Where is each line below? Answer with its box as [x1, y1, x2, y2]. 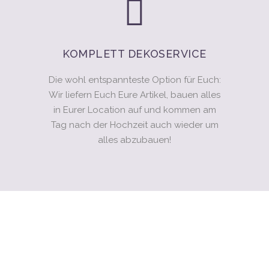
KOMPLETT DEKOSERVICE [62, 47, 207, 60]
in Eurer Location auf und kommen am [53, 104, 216, 115]
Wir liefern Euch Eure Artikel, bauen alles [49, 89, 220, 100]
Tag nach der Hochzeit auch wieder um [50, 119, 219, 130]
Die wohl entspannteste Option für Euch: [48, 74, 221, 85]
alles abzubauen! [98, 134, 171, 145]
